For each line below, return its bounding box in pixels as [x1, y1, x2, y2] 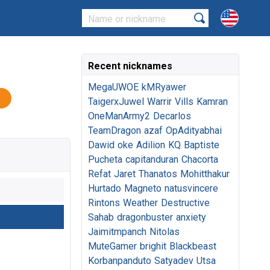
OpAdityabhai [166, 125, 222, 136]
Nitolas [149, 226, 180, 237]
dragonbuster [117, 212, 173, 223]
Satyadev [154, 255, 193, 266]
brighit [140, 240, 166, 252]
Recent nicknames [88, 60, 172, 72]
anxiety [176, 212, 206, 223]
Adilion [136, 139, 165, 151]
